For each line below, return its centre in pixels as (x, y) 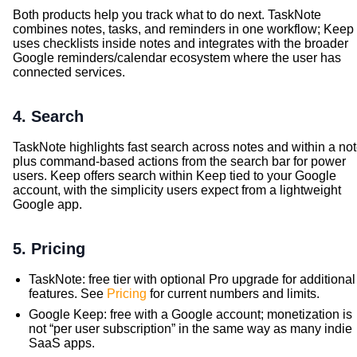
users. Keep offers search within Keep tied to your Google (175, 175)
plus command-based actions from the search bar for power (179, 161)
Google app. (47, 204)
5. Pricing (49, 248)
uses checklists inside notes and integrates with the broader (180, 43)
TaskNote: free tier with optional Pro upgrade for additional (192, 279)
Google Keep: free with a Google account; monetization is (190, 314)
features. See (66, 293)
